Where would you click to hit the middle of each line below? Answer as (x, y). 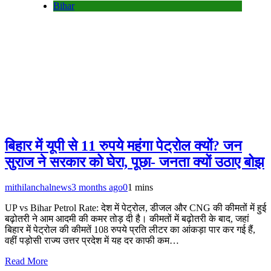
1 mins (140, 188)
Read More (26, 261)
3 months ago (97, 188)
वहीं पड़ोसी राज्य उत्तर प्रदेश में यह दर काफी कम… (92, 241)
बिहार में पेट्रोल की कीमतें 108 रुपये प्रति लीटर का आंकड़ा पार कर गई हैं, (130, 230)
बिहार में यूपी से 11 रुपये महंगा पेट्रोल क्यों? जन (123, 145)
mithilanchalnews (38, 188)
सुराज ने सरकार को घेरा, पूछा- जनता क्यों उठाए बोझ (135, 162)
